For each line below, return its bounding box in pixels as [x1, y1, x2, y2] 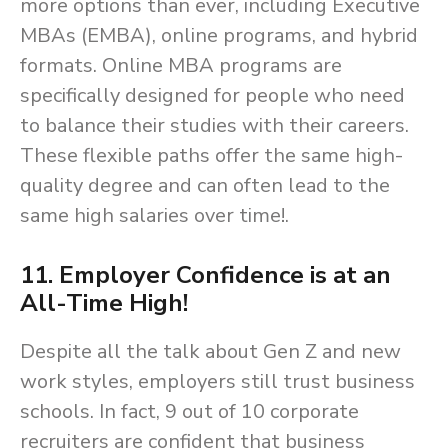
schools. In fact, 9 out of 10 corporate [20, 398, 359, 426]
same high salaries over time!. [20, 202, 289, 230]
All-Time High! [20, 287, 188, 320]
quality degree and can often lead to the [20, 172, 390, 200]
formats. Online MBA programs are [20, 52, 342, 80]
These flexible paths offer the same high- [20, 142, 403, 170]
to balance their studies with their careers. [20, 112, 409, 140]
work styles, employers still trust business [20, 368, 415, 396]
